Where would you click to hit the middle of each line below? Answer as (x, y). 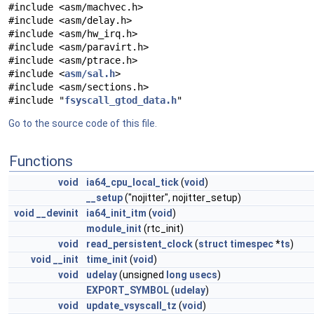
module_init (114, 228)
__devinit (57, 213)
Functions (41, 161)
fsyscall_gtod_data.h (121, 100)
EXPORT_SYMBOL (128, 290)
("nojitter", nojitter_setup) (182, 198)
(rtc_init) (163, 228)
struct (213, 244)
